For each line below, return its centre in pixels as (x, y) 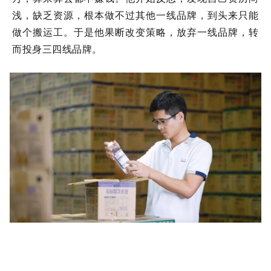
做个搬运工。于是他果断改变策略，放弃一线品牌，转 (135, 32)
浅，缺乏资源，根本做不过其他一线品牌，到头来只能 (135, 15)
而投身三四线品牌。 (57, 49)
